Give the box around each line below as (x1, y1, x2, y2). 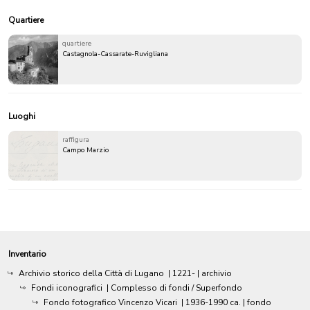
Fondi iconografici (31, 282, 102, 293)
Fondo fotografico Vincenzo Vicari (44, 296, 177, 308)
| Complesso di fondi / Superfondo (107, 282, 242, 293)
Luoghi (8, 110, 35, 122)
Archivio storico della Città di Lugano (19, 267, 164, 279)
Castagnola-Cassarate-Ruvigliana (62, 48, 168, 59)
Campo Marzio (62, 145, 109, 155)
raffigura (62, 134, 89, 145)
